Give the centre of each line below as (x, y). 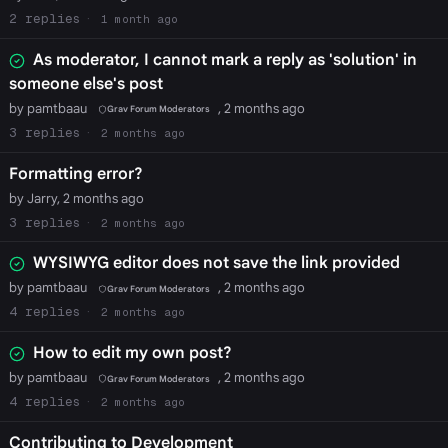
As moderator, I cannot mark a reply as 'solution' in (224, 59)
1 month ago (139, 19)
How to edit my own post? (132, 353)
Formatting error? (75, 173)
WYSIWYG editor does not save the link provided (216, 263)
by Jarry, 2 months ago (76, 198)
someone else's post (85, 83)
